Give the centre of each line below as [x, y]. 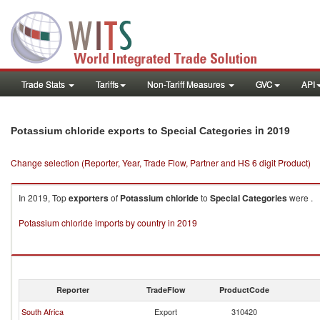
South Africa [42, 311]
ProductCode [244, 290]
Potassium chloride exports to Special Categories [131, 131]
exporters [89, 198]
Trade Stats [44, 84]
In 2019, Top [44, 197]
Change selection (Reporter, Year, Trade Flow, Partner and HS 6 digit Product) [161, 162]
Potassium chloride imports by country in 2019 [108, 222]
